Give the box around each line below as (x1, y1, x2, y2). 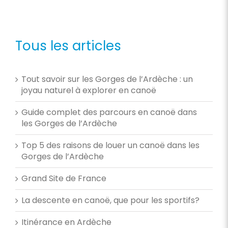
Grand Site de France (21, 172, 106, 184)
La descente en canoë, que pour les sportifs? (21, 194, 199, 206)
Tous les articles (15, 36, 121, 55)
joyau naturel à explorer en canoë (21, 84, 156, 96)
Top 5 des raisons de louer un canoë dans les (21, 139, 199, 151)
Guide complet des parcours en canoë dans (21, 106, 197, 118)
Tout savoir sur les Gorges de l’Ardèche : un (21, 73, 193, 85)
